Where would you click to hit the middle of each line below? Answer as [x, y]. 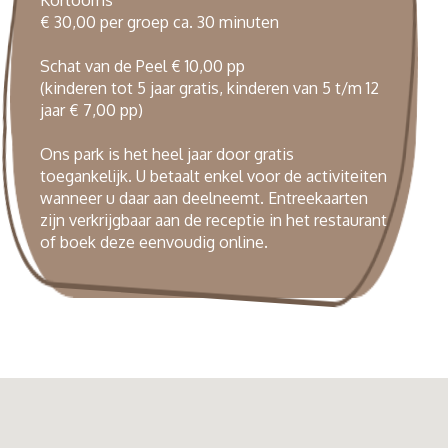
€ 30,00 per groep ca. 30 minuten [159, 21]
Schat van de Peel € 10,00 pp [142, 65]
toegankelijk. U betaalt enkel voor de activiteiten [213, 175]
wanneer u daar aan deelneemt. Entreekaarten [204, 197]
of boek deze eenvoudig [129, 241]
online [241, 241]
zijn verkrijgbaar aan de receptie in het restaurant [213, 219]
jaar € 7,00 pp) [91, 109]
